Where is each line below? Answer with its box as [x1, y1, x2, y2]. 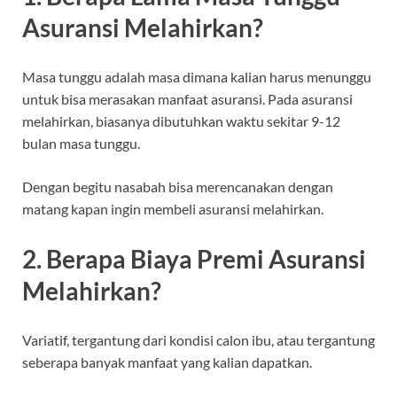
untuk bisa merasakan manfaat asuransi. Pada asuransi [22, 90, 353, 108]
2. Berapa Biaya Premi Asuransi [22, 243, 366, 274]
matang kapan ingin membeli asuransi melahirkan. [22, 200, 323, 218]
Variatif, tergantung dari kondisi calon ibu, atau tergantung [22, 331, 375, 348]
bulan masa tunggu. [22, 135, 140, 152]
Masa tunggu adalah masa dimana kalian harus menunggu [22, 68, 371, 86]
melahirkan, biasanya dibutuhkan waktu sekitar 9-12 [22, 113, 340, 130]
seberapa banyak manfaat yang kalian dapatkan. [22, 353, 312, 370]
